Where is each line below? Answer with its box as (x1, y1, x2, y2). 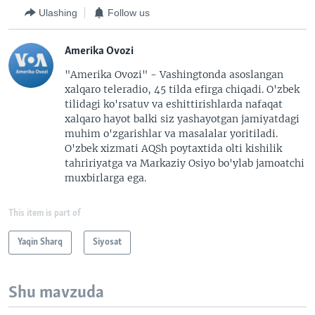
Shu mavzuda (8, 284, 104, 302)
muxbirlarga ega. (65, 172, 146, 184)
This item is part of (8, 209, 81, 218)
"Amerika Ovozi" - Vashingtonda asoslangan (65, 68, 283, 81)
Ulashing (39, 6, 77, 18)
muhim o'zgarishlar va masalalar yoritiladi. (65, 127, 278, 140)
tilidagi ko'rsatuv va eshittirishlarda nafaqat (65, 98, 283, 110)
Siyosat (93, 238, 122, 247)
